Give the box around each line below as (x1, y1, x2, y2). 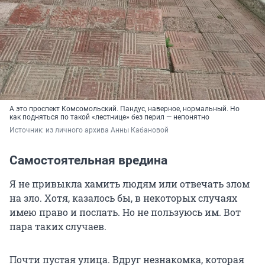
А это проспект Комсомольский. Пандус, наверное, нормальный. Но (9, 105, 240, 114)
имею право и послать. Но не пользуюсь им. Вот (9, 206, 241, 219)
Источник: (9, 126, 46, 135)
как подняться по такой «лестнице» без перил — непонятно (9, 113, 209, 122)
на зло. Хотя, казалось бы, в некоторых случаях (9, 192, 237, 205)
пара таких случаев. (9, 220, 106, 233)
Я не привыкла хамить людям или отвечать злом (9, 177, 250, 190)
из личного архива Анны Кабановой (46, 126, 169, 135)
